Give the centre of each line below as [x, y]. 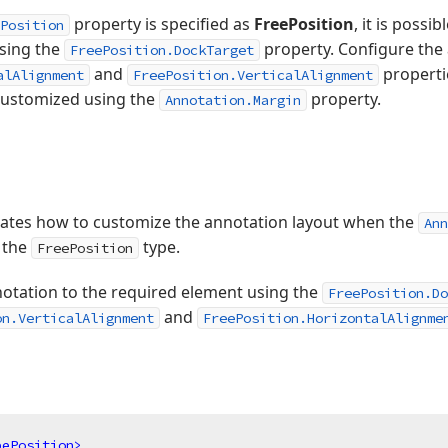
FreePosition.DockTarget [162, 50]
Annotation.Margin [233, 100]
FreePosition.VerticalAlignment [253, 75]
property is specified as [162, 24]
